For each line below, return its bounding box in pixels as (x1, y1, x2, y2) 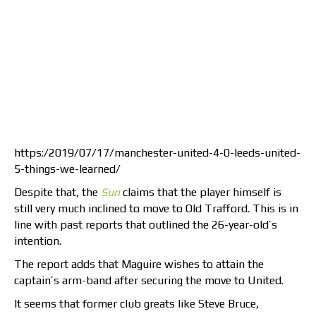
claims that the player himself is (123, 185, 281, 199)
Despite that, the (14, 185, 101, 199)
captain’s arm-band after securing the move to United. (14, 273, 284, 287)
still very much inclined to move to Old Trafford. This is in (14, 201, 298, 215)
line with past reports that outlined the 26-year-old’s (14, 217, 277, 231)
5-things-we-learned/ (14, 162, 121, 176)
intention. (14, 233, 61, 248)
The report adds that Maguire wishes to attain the (14, 257, 264, 271)
